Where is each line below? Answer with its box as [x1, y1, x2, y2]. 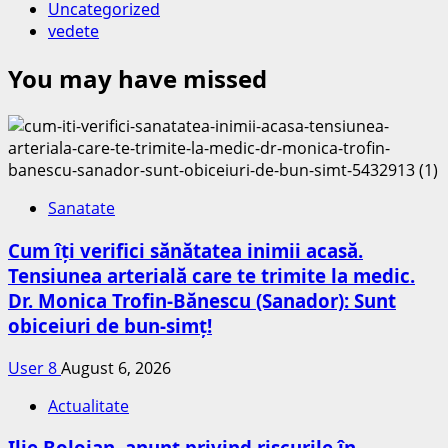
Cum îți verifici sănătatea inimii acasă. [8, 237, 363, 263]
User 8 [8, 356, 61, 379]
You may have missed [8, 62, 267, 96]
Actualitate [48, 394, 129, 417]
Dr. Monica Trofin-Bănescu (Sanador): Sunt [8, 287, 396, 313]
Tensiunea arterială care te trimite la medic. [8, 262, 415, 288]
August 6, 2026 [61, 356, 171, 379]
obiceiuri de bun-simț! [8, 312, 212, 338]
